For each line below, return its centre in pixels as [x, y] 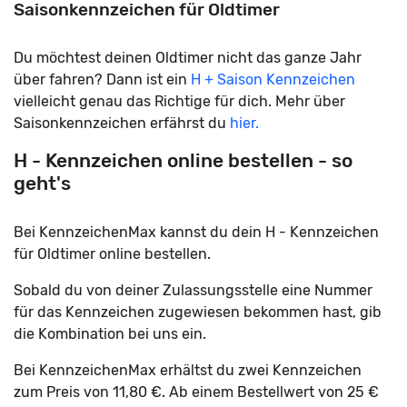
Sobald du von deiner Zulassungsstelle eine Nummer [193, 290]
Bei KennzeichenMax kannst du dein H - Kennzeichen [196, 232]
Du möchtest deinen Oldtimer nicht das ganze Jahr [188, 58]
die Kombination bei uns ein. [110, 334]
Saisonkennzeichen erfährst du [122, 123]
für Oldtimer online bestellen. [112, 254]
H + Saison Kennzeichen [273, 79]
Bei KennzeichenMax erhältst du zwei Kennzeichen [188, 370]
